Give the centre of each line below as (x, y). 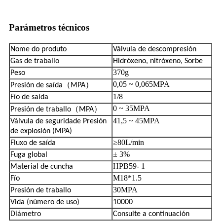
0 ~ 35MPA (131, 108)
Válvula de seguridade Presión (58, 121)
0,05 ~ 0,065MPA (141, 84)
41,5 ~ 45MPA (136, 120)
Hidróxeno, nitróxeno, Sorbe (158, 61)
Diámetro (26, 214)
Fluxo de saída (33, 143)
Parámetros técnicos (49, 27)
